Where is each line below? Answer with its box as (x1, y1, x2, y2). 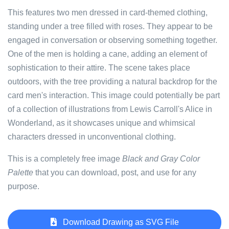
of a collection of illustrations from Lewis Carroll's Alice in (8, 105, 212, 113)
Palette (8, 168, 33, 177)
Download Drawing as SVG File (56, 218, 179, 226)
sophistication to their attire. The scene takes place (8, 63, 190, 72)
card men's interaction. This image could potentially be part (8, 91, 220, 100)
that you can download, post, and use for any (33, 168, 196, 177)
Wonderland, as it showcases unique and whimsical (8, 119, 195, 127)
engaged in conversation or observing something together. (8, 36, 217, 44)
